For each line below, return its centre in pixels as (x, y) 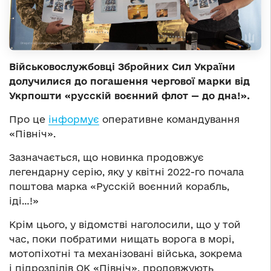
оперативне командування (169, 119)
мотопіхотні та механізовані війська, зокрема (126, 254)
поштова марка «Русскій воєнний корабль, (119, 187)
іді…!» (24, 201)
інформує (74, 119)
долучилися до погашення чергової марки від (129, 81)
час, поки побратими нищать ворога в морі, (122, 239)
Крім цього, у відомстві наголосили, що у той (125, 225)
